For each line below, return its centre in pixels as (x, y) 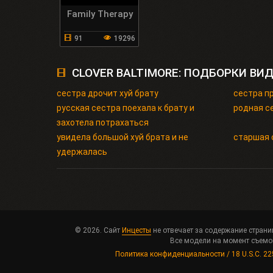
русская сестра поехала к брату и (126, 108)
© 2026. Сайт (98, 230)
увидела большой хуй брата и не (122, 137)
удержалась (82, 151)
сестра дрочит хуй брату (108, 93)
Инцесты (136, 230)
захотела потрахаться (103, 122)
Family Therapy (100, 14)
